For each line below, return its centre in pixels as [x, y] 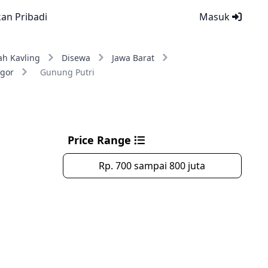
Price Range [100, 140]
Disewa [76, 58]
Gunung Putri [67, 72]
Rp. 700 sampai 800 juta [152, 166]
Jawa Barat [133, 58]
